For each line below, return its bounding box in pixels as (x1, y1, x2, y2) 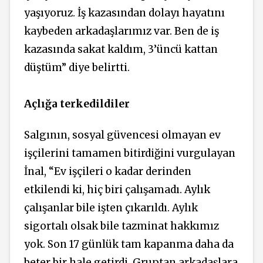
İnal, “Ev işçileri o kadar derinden (24, 164, 191, 178)
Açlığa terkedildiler (24, 97, 130, 111)
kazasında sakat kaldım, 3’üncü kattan (24, 43, 218, 56)
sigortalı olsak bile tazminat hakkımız (24, 219, 219, 232)
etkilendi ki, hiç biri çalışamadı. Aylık (24, 183, 210, 196)
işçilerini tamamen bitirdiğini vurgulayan (24, 146, 235, 160)
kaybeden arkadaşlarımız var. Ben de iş (24, 25, 219, 38)
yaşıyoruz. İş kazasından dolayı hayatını (24, 6, 225, 20)
